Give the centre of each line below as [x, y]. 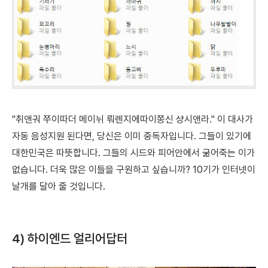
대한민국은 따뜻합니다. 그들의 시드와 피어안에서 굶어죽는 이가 [133, 153]
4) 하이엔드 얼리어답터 [70, 238]
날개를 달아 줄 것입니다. [59, 186]
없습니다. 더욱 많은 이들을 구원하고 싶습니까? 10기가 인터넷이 [134, 169]
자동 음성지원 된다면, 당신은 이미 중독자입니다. [105, 136]
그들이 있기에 [225, 136]
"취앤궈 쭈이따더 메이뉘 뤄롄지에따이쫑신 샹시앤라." [115, 119]
